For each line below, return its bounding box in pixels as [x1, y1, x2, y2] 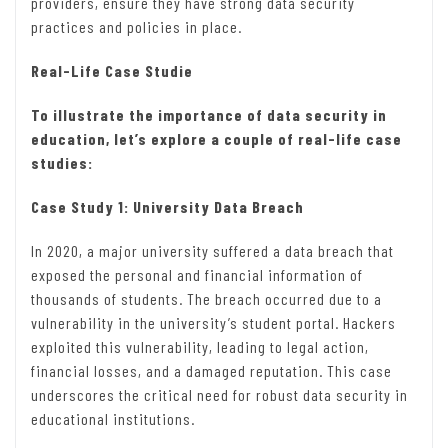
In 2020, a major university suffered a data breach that [31, 241, 394, 261]
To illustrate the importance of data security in [31, 105, 387, 125]
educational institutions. [31, 409, 195, 429]
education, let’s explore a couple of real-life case [31, 129, 402, 149]
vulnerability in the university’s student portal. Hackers [31, 313, 396, 333]
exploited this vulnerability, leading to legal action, [31, 337, 369, 357]
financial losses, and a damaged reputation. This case [31, 361, 392, 381]
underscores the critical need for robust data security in [31, 385, 408, 405]
